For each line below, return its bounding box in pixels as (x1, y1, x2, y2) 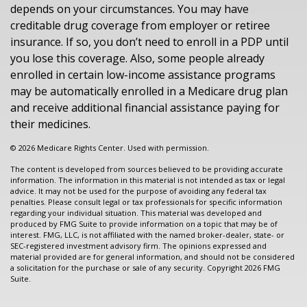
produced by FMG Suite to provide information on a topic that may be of (10, 219, 278, 229)
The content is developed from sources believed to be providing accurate (10, 164, 283, 174)
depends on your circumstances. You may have (10, 1, 249, 16)
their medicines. (10, 116, 90, 132)
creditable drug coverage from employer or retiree (10, 18, 270, 33)
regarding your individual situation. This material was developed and (10, 208, 262, 218)
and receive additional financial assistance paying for (10, 100, 280, 115)
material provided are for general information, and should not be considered (10, 251, 295, 262)
